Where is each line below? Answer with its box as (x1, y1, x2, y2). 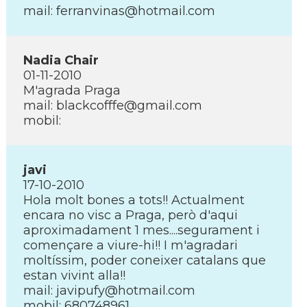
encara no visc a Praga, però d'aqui (23, 208, 238, 223)
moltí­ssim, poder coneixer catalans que (23, 253, 266, 268)
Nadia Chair (23, 53, 99, 68)
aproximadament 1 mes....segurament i (23, 223, 260, 238)
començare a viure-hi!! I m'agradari (23, 238, 238, 253)
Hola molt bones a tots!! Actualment (23, 193, 245, 208)
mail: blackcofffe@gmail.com (23, 98, 202, 113)
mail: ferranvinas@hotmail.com (23, 3, 215, 19)
